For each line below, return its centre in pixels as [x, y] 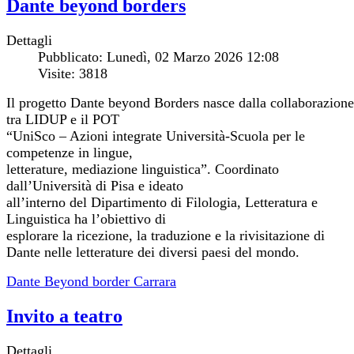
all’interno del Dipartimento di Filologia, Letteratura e [162, 203]
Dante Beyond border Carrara [91, 282]
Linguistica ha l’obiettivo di [86, 219]
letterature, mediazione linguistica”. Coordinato [143, 169]
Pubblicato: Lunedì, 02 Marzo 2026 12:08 [158, 57]
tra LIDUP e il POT [63, 120]
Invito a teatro [64, 316]
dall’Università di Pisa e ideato [95, 186]
